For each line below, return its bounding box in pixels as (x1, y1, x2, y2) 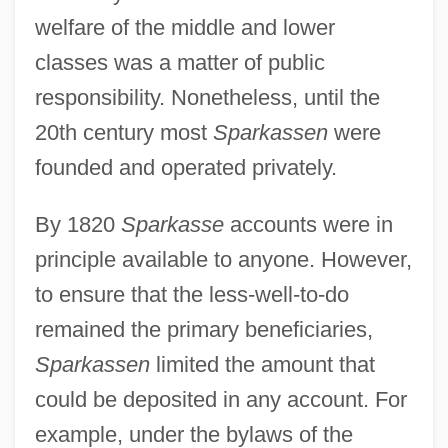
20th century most (34, 119, 213, 145)
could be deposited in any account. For (34, 386, 407, 412)
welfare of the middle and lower (34, 14, 335, 40)
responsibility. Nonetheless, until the (34, 84, 380, 110)
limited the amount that (149, 351, 375, 377)
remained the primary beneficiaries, (34, 316, 373, 342)
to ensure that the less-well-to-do (34, 281, 349, 307)
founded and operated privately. (34, 154, 337, 180)
